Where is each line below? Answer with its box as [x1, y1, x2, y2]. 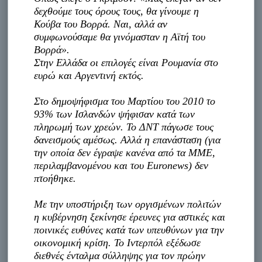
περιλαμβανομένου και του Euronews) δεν [34, 159, 209, 171]
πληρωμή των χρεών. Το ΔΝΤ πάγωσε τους [34, 120, 214, 133]
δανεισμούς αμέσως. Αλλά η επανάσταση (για [34, 133, 221, 146]
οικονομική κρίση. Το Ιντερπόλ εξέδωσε [34, 236, 201, 249]
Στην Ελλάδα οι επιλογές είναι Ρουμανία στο [34, 56, 219, 68]
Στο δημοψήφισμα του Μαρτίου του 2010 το [34, 95, 216, 107]
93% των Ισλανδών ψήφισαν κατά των [34, 108, 195, 120]
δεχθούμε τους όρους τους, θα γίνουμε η [34, 5, 199, 17]
